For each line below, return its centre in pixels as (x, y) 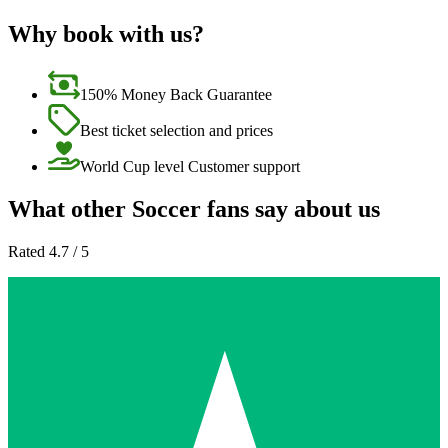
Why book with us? (106, 34)
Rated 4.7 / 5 (48, 252)
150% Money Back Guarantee (176, 95)
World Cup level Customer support (190, 167)
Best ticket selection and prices (176, 131)
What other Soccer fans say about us (194, 209)
